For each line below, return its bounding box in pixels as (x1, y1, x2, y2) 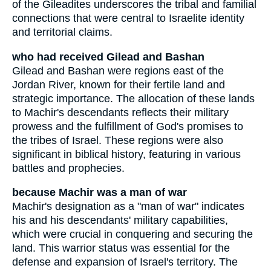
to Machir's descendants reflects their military (12, 106, 229, 119)
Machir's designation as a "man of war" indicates (12, 200, 244, 213)
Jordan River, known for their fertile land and (12, 78, 225, 91)
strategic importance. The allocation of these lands (12, 92, 255, 105)
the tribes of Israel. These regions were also (12, 134, 223, 146)
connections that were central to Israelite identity (12, 12, 244, 25)
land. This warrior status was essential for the (12, 242, 230, 255)
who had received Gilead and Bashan (12, 50, 204, 63)
